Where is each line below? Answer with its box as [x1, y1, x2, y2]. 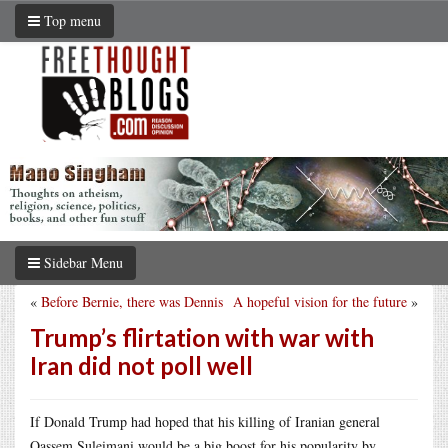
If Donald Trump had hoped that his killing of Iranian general [30, 411, 380, 431]
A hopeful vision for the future [233, 291, 407, 311]
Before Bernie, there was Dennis [41, 291, 223, 311]
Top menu [40, 11, 101, 30]
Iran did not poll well [30, 350, 253, 380]
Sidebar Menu [40, 252, 123, 272]
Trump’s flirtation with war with [30, 322, 374, 352]
